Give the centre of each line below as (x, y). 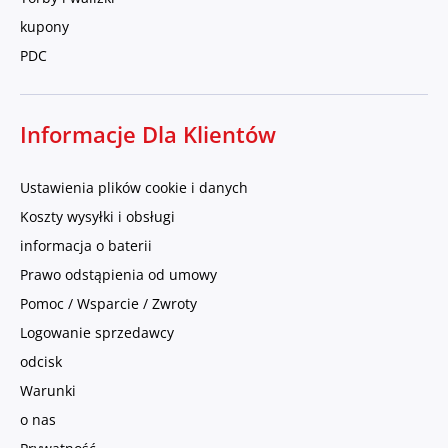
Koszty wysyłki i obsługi (97, 217)
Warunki (48, 391)
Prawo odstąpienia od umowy (118, 275)
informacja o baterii (86, 246)
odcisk (41, 362)
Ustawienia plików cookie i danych (134, 188)
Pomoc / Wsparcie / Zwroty (108, 304)
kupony (44, 27)
